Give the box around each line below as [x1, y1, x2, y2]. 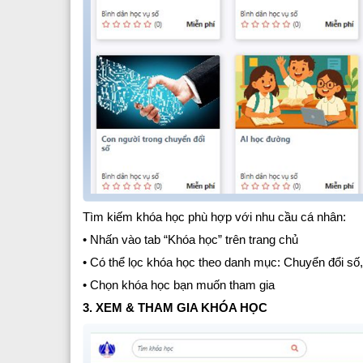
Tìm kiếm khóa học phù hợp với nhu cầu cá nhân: [83, 209, 346, 224]
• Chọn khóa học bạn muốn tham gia [83, 277, 275, 292]
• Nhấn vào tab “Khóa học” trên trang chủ [83, 232, 298, 246]
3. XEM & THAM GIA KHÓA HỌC [83, 300, 267, 314]
